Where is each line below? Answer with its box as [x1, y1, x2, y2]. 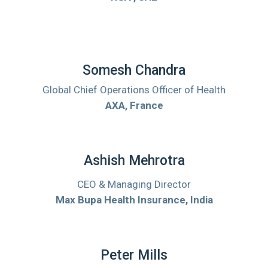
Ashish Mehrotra [83, 153, 185, 169]
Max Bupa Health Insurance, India [55, 194, 213, 206]
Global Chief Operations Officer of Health [42, 84, 226, 96]
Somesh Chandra [83, 62, 185, 79]
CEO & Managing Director [77, 178, 191, 191]
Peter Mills [100, 247, 167, 264]
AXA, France [105, 99, 163, 112]
